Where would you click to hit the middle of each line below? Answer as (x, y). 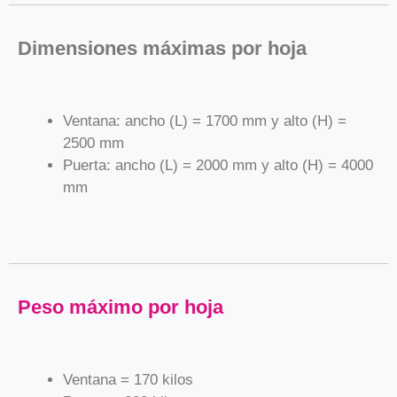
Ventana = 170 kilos (128, 379)
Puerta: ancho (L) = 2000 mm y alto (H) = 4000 (218, 165)
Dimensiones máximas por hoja (162, 48)
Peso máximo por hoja (121, 307)
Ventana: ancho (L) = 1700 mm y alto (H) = (205, 121)
